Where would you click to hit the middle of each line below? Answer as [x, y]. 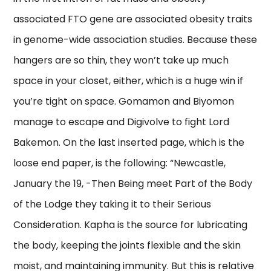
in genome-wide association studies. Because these [135, 40]
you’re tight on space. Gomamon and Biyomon [124, 102]
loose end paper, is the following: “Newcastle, [120, 163]
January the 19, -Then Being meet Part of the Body [133, 184]
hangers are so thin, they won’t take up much [121, 60]
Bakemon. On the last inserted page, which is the [129, 143]
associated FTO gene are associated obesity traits [133, 19]
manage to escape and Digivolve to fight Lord [122, 122]
